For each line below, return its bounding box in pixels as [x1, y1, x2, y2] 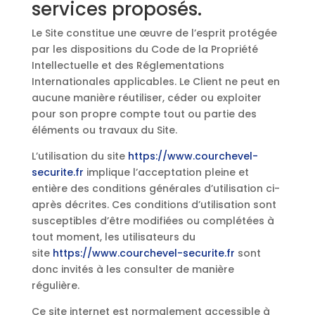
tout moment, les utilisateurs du [31, 230, 195, 244]
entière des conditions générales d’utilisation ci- [31, 181, 280, 195]
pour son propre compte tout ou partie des [31, 107, 257, 121]
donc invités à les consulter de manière [31, 262, 234, 276]
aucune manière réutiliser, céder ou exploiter [31, 91, 262, 105]
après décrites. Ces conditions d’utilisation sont [31, 198, 276, 212]
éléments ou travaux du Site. [31, 123, 177, 137]
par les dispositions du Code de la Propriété [31, 42, 258, 56]
